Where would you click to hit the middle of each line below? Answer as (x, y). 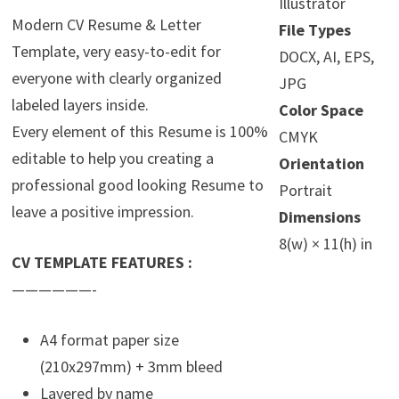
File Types (314, 30)
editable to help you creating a (112, 159)
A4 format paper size (109, 340)
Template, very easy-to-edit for (116, 52)
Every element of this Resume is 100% (139, 132)
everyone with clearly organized (116, 78)
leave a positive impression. (102, 212)
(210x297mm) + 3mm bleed (131, 367)
